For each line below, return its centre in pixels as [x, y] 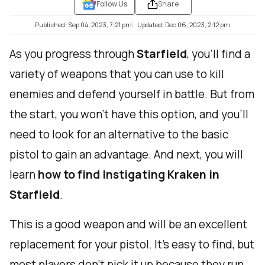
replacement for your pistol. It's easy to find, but [132, 245]
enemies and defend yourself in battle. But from [132, 94]
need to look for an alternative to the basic [119, 135]
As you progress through [73, 54]
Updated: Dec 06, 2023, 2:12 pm [184, 25]
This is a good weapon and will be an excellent [128, 224]
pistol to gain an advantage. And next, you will [126, 155]
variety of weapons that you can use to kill [117, 74]
